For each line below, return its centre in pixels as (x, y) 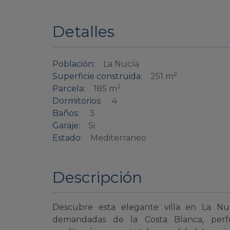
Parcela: (69, 89)
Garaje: (66, 126)
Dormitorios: (77, 101)
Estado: (67, 138)
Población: (74, 64)
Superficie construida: (97, 76)
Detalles (83, 32)
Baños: (66, 113)
